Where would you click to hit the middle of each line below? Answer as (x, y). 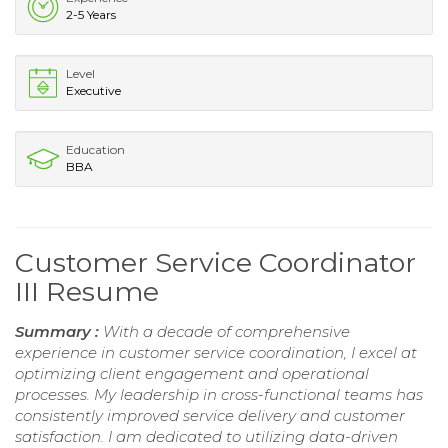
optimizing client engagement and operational (192, 373)
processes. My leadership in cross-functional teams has (219, 394)
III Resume (87, 291)
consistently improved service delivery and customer (210, 415)
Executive (93, 90)
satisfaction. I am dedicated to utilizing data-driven (206, 436)
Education (95, 149)
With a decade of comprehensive (226, 331)
